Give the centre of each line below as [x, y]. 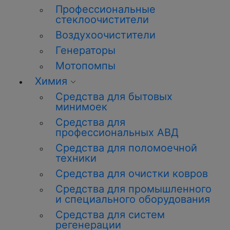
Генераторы [85, 50]
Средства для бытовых [114, 97]
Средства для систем [110, 215]
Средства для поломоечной [126, 148]
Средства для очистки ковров [132, 174]
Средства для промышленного [133, 189]
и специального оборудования [133, 199]
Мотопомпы [85, 66]
